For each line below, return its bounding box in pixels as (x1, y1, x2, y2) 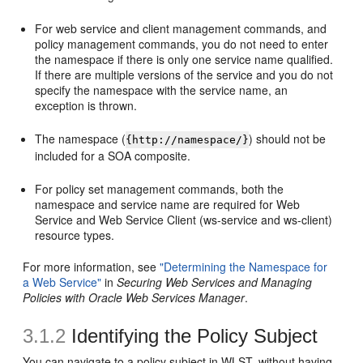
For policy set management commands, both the (35, 181, 284, 197)
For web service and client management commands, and (35, 20, 327, 36)
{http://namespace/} (126, 134, 250, 146)
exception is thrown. (35, 97, 138, 113)
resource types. (35, 227, 115, 243)
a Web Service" (23, 274, 102, 290)
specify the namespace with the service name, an (35, 82, 288, 98)
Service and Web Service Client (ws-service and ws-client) (35, 211, 333, 228)
